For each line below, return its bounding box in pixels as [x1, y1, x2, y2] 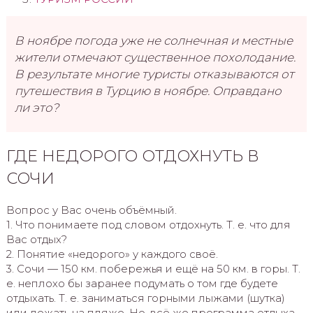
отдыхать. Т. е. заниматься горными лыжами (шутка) [6, 291, 285, 305]
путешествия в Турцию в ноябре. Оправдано [14, 83, 282, 98]
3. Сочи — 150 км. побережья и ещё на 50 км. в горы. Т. [6, 261, 300, 275]
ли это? [14, 100, 59, 115]
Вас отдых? [6, 232, 67, 246]
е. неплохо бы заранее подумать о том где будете [6, 276, 278, 290]
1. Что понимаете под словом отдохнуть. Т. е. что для [6, 217, 291, 231]
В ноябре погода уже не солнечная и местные [14, 33, 293, 48]
